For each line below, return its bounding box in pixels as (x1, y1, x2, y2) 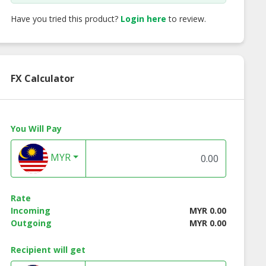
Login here (120, 12, 166, 24)
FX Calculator (10, 71, 74, 85)
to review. (166, 12, 206, 24)
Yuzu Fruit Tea (205, 141, 264, 152)
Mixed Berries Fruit (85, 141, 161, 152)
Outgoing (10, 217, 52, 229)
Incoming (10, 204, 50, 216)
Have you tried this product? (10, 12, 121, 24)
